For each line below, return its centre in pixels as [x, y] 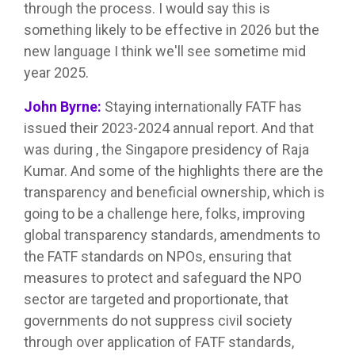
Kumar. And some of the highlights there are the [174, 171]
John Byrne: [63, 107]
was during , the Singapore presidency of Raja [166, 150]
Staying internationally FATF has [202, 107]
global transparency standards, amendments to [172, 235]
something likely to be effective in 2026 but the [172, 30]
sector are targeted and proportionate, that [156, 300]
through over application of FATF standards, [159, 342]
